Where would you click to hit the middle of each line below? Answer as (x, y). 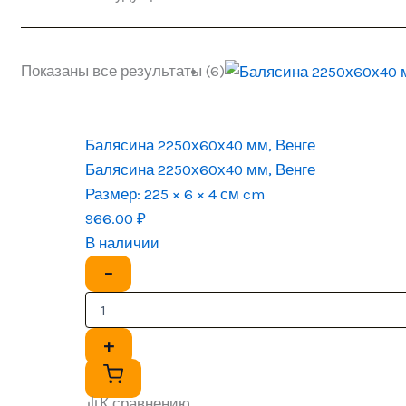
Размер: (113, 194)
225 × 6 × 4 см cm (203, 194)
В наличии (123, 243)
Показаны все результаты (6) (123, 70)
